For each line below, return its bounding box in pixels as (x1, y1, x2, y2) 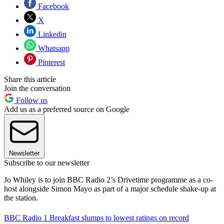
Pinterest (36, 57, 65, 66)
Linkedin (36, 29, 66, 38)
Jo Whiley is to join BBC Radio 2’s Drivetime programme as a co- (4, 175, 213, 184)
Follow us (14, 95, 47, 104)
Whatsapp (36, 43, 69, 52)
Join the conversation (4, 83, 70, 92)
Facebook (36, 1, 69, 10)
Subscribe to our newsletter (4, 158, 89, 167)
